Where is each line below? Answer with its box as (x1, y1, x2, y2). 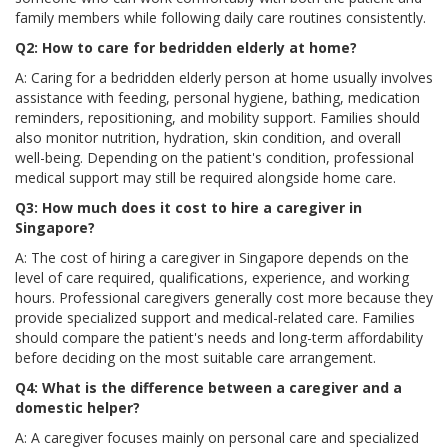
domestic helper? (15, 397, 140, 417)
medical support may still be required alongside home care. (15, 167, 396, 187)
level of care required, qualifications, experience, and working (15, 267, 409, 287)
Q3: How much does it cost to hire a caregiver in (15, 197, 362, 217)
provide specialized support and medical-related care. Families (15, 307, 415, 327)
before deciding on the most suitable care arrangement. (15, 347, 376, 367)
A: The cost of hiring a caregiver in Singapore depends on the (15, 247, 409, 267)
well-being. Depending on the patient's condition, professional (15, 147, 414, 167)
